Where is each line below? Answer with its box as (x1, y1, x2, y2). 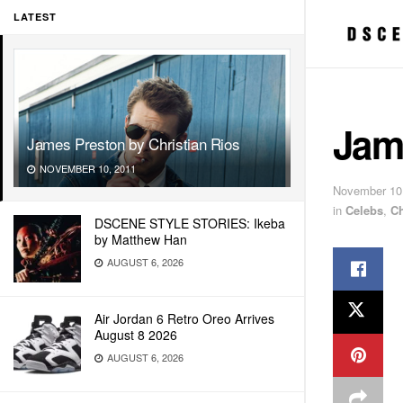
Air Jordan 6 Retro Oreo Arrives (94, 309, 274, 327)
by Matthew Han (94, 230, 187, 248)
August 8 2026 (94, 326, 177, 344)
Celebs (345, 201, 383, 219)
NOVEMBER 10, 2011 (37, 161, 136, 175)
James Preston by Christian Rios (27, 132, 240, 155)
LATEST (13, 10, 57, 23)
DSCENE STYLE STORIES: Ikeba (94, 214, 285, 232)
